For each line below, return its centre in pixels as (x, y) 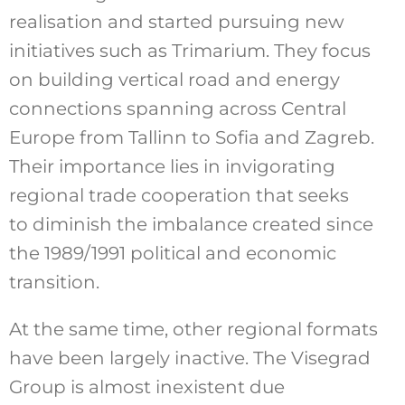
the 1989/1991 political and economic (172, 254)
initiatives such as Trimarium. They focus (189, 51)
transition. (54, 283)
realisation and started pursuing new (176, 22)
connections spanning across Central (177, 109)
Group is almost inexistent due (146, 387)
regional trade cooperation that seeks (179, 196)
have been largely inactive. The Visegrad (189, 358)
